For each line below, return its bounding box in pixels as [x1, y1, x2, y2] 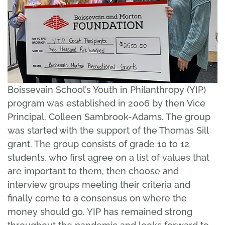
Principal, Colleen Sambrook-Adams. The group [8, 111, 210, 123]
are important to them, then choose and [8, 166, 179, 177]
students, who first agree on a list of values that [8, 152, 209, 163]
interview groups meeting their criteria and [8, 179, 190, 190]
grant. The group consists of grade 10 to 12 [8, 139, 189, 150]
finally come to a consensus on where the [8, 193, 187, 204]
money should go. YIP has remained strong [8, 206, 192, 217]
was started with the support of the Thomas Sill [8, 125, 208, 136]
